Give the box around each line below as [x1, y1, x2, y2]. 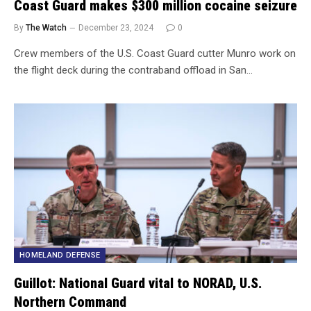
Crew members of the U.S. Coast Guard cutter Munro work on [14, 47, 296, 60]
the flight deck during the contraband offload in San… [14, 64, 253, 76]
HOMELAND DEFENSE [19, 250, 101, 260]
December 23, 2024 [78, 23, 153, 33]
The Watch [26, 23, 67, 33]
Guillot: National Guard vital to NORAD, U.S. [14, 274, 262, 292]
